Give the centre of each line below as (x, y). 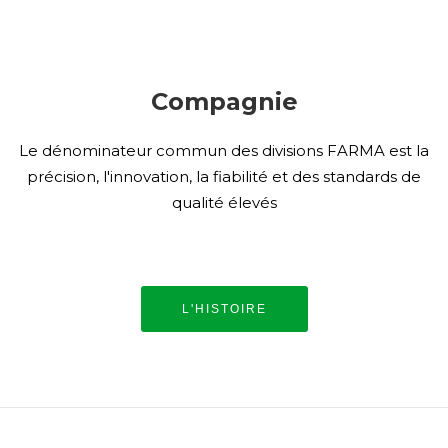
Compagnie (224, 102)
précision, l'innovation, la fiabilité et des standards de (224, 177)
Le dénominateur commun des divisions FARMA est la (224, 151)
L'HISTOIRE (224, 309)
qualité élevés (224, 203)
